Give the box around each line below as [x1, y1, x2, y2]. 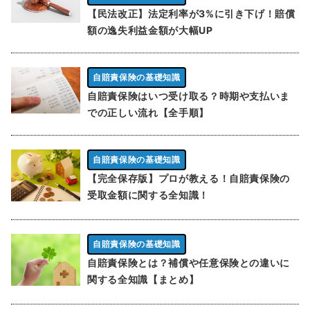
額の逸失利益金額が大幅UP [87, 24, 213, 37]
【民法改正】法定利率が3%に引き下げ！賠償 [87, 8, 295, 20]
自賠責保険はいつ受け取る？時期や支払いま [87, 90, 291, 102]
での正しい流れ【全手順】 [87, 107, 209, 119]
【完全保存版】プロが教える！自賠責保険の [87, 172, 291, 185]
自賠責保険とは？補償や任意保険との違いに [87, 257, 291, 269]
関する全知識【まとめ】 [87, 273, 199, 286]
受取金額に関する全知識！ [87, 189, 209, 201]
